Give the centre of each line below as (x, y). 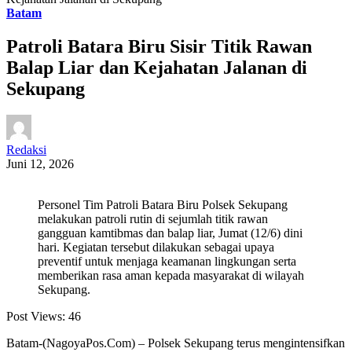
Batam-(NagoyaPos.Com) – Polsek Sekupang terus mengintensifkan (176, 343)
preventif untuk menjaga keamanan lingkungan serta (167, 262)
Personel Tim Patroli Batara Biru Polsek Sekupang (163, 205)
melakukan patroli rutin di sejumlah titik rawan (153, 219)
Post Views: (36, 317)
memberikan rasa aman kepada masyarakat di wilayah (171, 276)
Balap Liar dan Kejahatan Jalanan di (157, 67)
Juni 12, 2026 (40, 164)
